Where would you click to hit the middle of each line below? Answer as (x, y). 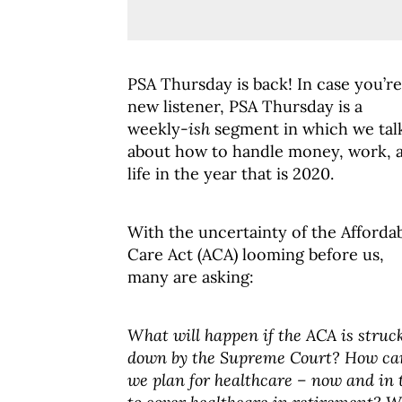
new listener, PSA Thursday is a (245, 106)
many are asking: (191, 277)
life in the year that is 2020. (231, 174)
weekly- (158, 129)
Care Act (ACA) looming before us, (256, 254)
